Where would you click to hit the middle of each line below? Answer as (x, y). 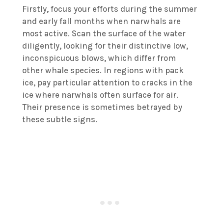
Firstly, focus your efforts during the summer (109, 9)
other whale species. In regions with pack (103, 70)
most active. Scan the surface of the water (104, 34)
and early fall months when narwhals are (101, 21)
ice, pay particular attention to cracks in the (107, 83)
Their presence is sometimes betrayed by (102, 107)
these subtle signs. (59, 120)
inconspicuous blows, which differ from (99, 58)
